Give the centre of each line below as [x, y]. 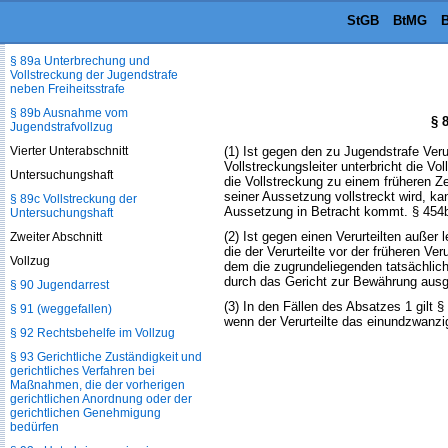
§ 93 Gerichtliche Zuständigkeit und [106, 357]
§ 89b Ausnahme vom [69, 113]
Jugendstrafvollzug [61, 127]
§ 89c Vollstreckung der [73, 199]
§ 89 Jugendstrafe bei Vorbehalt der [107, 23]
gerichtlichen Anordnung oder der [101, 399]
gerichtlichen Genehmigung [85, 413]
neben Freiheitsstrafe [67, 89]
